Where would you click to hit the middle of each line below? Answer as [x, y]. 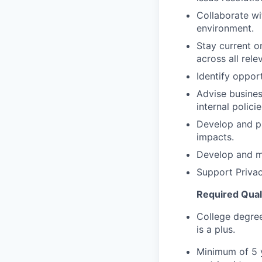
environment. [225, 28]
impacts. [215, 137]
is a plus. [216, 230]
